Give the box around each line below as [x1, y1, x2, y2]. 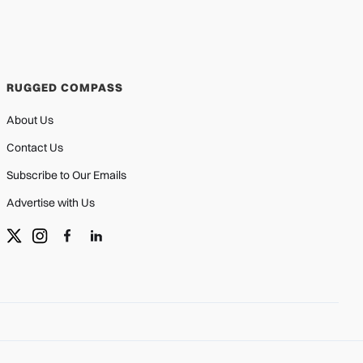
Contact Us [6, 140, 63, 156]
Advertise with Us [6, 195, 95, 211]
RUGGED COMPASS [6, 80, 123, 96]
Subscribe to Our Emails [6, 168, 126, 183]
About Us [6, 113, 53, 128]
